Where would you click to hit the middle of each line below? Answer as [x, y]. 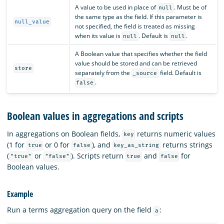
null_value [32, 21]
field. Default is [180, 72]
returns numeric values [175, 133]
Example [20, 194]
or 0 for [57, 144]
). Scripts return [98, 155]
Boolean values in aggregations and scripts [95, 116]
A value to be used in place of [116, 7]
